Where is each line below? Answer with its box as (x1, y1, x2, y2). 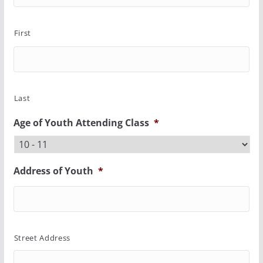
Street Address (14, 232, 71, 244)
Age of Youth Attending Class (13, 116, 149, 130)
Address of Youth (13, 164, 93, 178)
